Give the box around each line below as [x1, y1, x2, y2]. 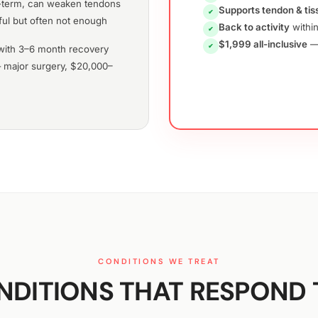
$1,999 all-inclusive [219, 38, 307, 50]
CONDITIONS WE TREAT [98, 256, 220, 267]
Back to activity [219, 21, 290, 33]
